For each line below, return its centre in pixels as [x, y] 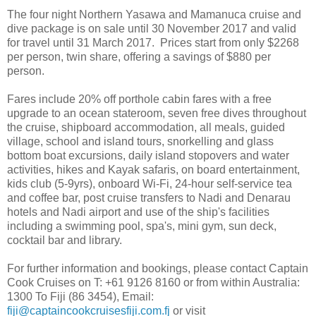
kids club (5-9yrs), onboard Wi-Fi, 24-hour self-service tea [150, 184]
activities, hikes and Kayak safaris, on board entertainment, [153, 170]
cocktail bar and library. [65, 241]
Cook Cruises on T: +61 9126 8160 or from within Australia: [153, 283]
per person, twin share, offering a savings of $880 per [139, 57]
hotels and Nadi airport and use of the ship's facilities [138, 212]
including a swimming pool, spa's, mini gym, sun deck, [142, 226]
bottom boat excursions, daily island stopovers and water [148, 156]
